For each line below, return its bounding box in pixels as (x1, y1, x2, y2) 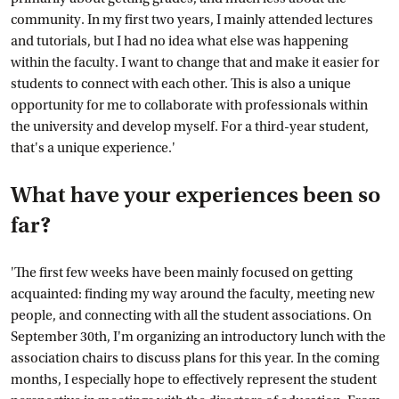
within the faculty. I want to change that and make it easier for (11, 54, 379, 70)
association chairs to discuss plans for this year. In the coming (11, 350, 379, 366)
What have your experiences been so (11, 182, 380, 208)
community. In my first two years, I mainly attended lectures (11, 12, 373, 28)
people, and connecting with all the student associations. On (11, 307, 371, 323)
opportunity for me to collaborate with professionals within (11, 97, 368, 113)
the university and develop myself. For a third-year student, (11, 118, 369, 134)
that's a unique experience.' (11, 140, 175, 156)
